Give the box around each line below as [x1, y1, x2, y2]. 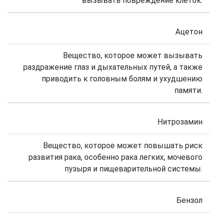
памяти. [174, 86, 202, 95]
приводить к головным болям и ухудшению [42, 74, 202, 84]
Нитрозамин [157, 117, 202, 127]
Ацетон [175, 27, 202, 37]
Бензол [176, 196, 202, 205]
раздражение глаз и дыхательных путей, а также [23, 62, 202, 72]
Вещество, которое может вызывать [63, 51, 202, 61]
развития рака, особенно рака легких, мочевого [29, 153, 202, 162]
